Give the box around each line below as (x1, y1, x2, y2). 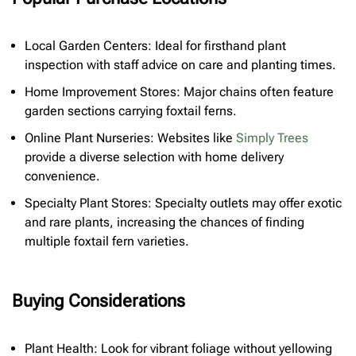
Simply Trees (236, 130, 308, 146)
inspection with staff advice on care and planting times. (25, 57, 336, 73)
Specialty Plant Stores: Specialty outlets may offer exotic (25, 195, 342, 211)
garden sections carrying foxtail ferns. (25, 103, 237, 119)
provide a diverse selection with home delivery (25, 149, 284, 165)
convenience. (25, 168, 100, 184)
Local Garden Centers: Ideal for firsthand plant (25, 38, 286, 54)
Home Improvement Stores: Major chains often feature (25, 84, 334, 100)
